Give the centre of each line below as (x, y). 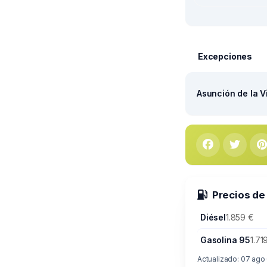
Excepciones (225, 56)
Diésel (213, 217)
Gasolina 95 (226, 240)
